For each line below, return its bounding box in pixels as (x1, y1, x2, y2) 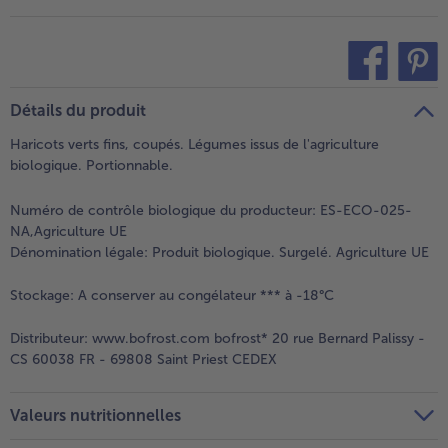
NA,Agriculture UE (10, 222, 127, 240)
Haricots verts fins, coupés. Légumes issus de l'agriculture (10, 135, 379, 153)
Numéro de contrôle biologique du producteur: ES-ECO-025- (10, 201, 412, 219)
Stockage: (10, 286, 74, 304)
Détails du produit (10, 100, 146, 120)
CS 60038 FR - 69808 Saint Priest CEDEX (10, 350, 277, 368)
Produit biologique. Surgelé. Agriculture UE (148, 243, 429, 261)
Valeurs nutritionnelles (10, 405, 181, 425)
